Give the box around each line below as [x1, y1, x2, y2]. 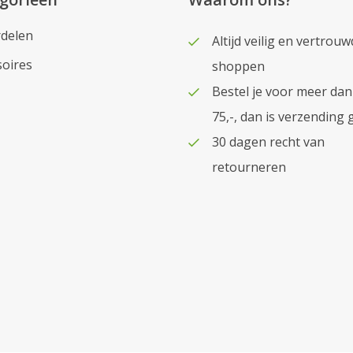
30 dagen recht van [212, 132, 325, 150]
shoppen [212, 57, 265, 75]
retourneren [212, 158, 286, 176]
